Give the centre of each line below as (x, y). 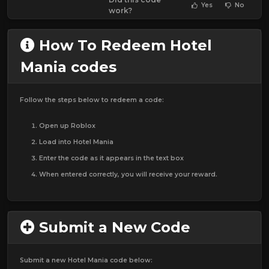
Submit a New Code (113, 227)
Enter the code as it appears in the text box (111, 158)
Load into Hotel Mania (76, 142)
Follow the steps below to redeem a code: (92, 100)
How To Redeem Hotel (123, 45)
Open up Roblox (67, 125)
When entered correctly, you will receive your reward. (128, 174)
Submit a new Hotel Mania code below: (86, 260)
